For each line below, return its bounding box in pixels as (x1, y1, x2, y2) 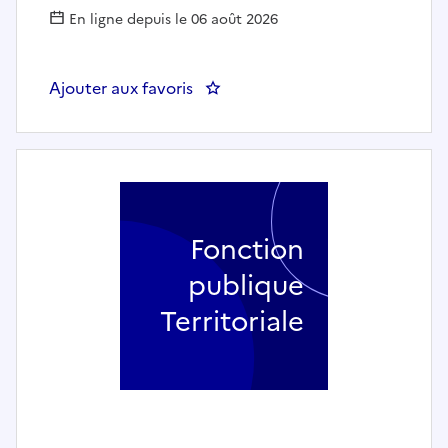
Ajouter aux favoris (49, 75, 193, 100)
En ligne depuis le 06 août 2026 (65, 8, 278, 30)
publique (188, 264, 304, 306)
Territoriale (160, 300, 304, 342)
